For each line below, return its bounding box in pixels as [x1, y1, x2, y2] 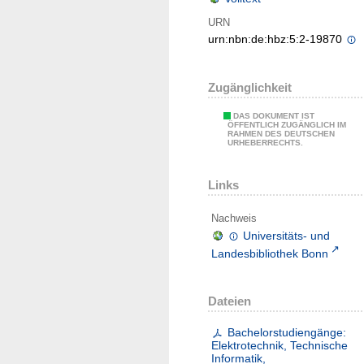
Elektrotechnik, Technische [211, 338, 348, 352]
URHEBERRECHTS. [227, 138, 303, 148]
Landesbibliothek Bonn [211, 246, 328, 260]
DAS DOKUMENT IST [233, 111, 314, 121]
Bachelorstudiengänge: [227, 325, 347, 339]
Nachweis [211, 212, 257, 225]
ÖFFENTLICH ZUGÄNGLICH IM [227, 120, 346, 130]
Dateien [208, 293, 251, 308]
